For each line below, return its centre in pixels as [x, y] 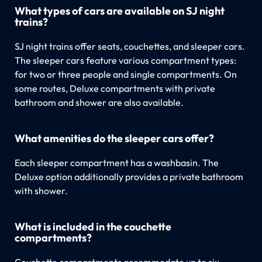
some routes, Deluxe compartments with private [115, 88]
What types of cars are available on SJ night [119, 11]
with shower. [41, 190]
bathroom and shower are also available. [99, 102]
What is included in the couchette [93, 226]
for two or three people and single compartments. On [125, 74]
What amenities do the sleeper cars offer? [114, 138]
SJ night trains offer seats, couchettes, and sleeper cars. [130, 46]
